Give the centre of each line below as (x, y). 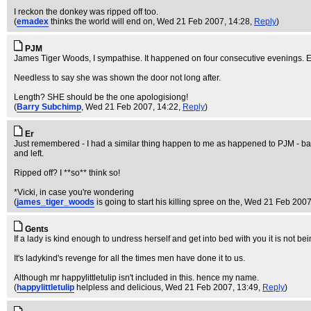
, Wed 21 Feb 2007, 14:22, (132, 107)
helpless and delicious (119, 287)
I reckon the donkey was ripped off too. (86, 12)
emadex (33, 22)
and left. (29, 153)
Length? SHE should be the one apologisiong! (101, 97)
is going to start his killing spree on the (168, 202)
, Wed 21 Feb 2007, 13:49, (212, 287)
